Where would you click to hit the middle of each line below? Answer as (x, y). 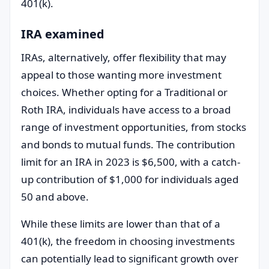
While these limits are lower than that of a (121, 224)
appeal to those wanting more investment (121, 75)
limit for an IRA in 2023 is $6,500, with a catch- (131, 162)
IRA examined (63, 34)
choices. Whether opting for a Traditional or (124, 92)
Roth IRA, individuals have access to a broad (126, 110)
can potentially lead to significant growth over (130, 258)
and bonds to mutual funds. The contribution (128, 144)
